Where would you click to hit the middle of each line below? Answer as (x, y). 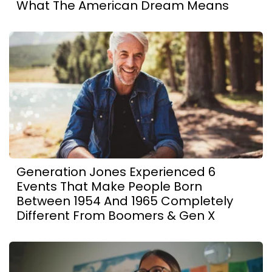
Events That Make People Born (109, 186)
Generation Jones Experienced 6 (116, 172)
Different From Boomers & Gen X (116, 215)
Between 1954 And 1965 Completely (125, 201)
